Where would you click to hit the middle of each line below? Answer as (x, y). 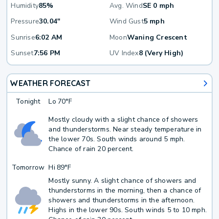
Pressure (25, 22)
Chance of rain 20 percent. (91, 149)
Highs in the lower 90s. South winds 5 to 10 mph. (128, 210)
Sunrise (23, 37)
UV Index (124, 53)
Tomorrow (28, 167)
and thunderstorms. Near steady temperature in (125, 130)
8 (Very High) (161, 53)
